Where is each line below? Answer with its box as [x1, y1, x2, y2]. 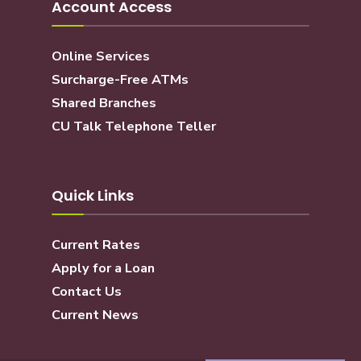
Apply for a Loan [52, 259, 155, 277]
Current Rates [52, 235, 140, 254]
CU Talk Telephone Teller [52, 117, 216, 135]
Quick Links [52, 185, 134, 205]
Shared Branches [52, 93, 156, 112]
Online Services [52, 47, 150, 65]
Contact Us [52, 282, 122, 301]
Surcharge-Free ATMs [52, 70, 189, 89]
